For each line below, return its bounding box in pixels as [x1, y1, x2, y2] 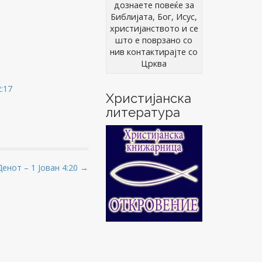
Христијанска [105, 91, 191, 106]
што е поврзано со [115, 35, 193, 46]
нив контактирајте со [110, 46, 198, 58]
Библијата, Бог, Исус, [111, 11, 198, 23]
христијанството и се [109, 23, 198, 35]
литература [105, 105, 180, 120]
